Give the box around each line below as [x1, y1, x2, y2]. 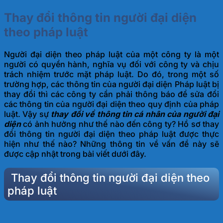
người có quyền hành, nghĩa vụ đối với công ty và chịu [4, 59, 219, 70]
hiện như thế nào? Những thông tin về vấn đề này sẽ [4, 139, 219, 149]
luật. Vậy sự [4, 109, 51, 119]
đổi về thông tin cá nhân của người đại [68, 109, 219, 119]
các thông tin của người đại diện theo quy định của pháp [4, 99, 219, 110]
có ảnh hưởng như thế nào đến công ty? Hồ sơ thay [21, 119, 219, 129]
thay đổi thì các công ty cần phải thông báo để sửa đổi [4, 89, 219, 100]
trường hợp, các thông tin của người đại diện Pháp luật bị [4, 79, 219, 90]
